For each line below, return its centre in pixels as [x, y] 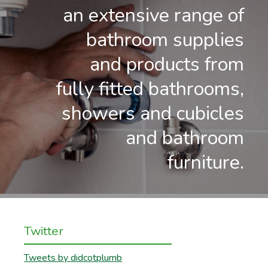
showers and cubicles [153, 113]
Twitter [44, 231]
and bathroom [185, 138]
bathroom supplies [165, 39]
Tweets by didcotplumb [73, 258]
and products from [167, 64]
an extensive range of [153, 15]
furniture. [205, 162]
